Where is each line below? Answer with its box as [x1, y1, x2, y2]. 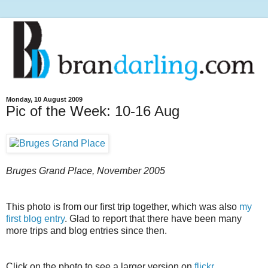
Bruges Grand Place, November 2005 [6, 165, 165, 176]
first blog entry [6, 213, 65, 224]
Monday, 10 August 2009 [6, 95, 83, 103]
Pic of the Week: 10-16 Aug [6, 102, 179, 119]
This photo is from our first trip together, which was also [6, 201, 239, 212]
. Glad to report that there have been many [65, 213, 242, 224]
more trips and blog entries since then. [6, 225, 167, 236]
